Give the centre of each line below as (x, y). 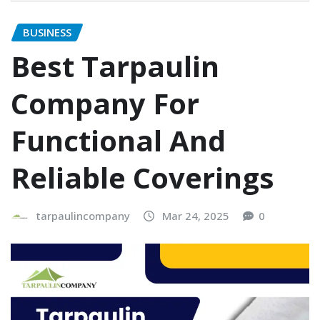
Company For (105, 104)
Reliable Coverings (142, 178)
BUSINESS (47, 32)
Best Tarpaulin (115, 66)
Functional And (118, 141)
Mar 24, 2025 (196, 216)
